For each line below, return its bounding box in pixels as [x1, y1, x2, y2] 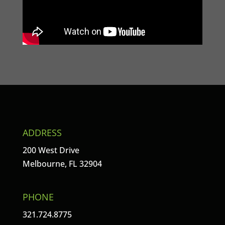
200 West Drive [22, 144, 79, 156]
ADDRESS [22, 126, 62, 139]
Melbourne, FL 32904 [22, 158, 102, 169]
